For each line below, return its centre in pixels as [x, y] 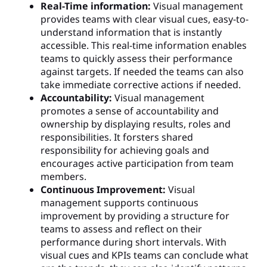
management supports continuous [119, 202]
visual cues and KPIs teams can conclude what [145, 255]
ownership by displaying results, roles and [136, 124]
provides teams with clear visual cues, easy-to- [145, 19]
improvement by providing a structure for [135, 215]
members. [63, 176]
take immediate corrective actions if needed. [141, 84]
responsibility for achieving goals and [125, 150]
